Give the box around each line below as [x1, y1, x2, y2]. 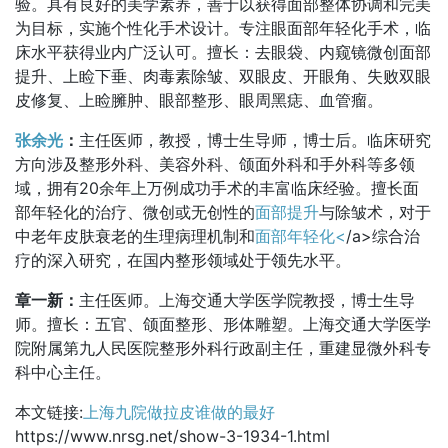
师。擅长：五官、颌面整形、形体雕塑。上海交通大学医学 [15, 314, 431, 334]
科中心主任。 [15, 362, 111, 382]
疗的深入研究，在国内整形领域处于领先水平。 [15, 250, 351, 270]
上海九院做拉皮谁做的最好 [83, 402, 275, 422]
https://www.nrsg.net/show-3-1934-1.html [15, 426, 330, 446]
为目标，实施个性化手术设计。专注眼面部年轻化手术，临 [15, 18, 431, 38]
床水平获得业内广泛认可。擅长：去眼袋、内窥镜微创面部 [15, 42, 431, 62]
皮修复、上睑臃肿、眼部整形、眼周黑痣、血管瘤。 [15, 90, 383, 110]
